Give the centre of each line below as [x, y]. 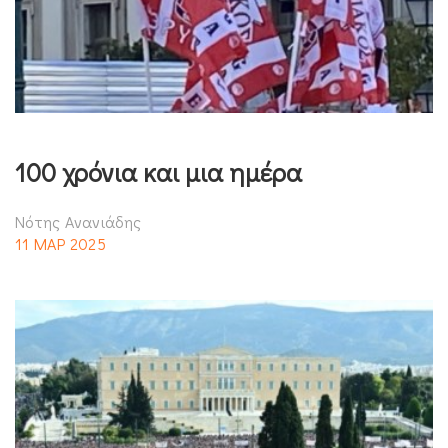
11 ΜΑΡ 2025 [60, 243]
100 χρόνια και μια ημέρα [158, 171]
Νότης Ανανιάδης [78, 221]
